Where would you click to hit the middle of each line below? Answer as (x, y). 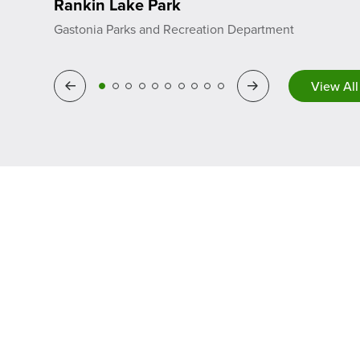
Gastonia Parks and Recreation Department (174, 29)
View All (334, 86)
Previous (84, 86)
